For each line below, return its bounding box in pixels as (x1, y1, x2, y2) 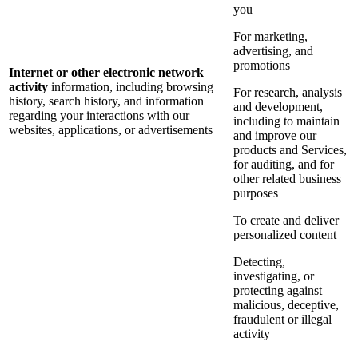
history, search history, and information (9, 94, 204, 109)
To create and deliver (233, 213, 339, 228)
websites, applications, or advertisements (9, 123, 213, 137)
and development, (233, 100, 323, 114)
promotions (233, 58, 290, 73)
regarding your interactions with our (9, 109, 189, 123)
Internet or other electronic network (9, 66, 204, 80)
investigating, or (233, 269, 314, 284)
